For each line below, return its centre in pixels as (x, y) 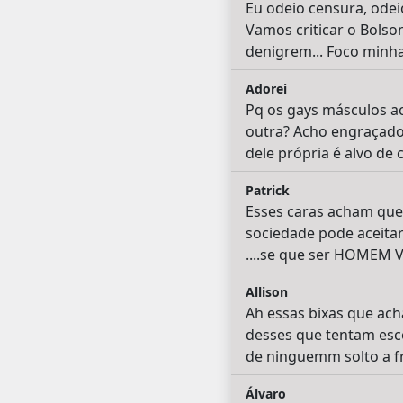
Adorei (266, 88)
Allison (266, 291)
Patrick (267, 190)
